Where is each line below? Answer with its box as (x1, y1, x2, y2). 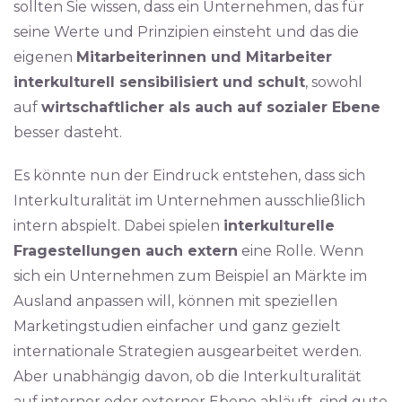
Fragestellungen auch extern (13, 242, 238, 259)
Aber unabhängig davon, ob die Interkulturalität (13, 368, 362, 385)
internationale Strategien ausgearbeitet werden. (13, 343, 362, 360)
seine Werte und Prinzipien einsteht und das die (13, 23, 359, 40)
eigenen (13, 48, 76, 66)
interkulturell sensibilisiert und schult (13, 74, 305, 91)
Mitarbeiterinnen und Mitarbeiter (76, 48, 332, 66)
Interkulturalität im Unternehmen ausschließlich (13, 192, 365, 209)
